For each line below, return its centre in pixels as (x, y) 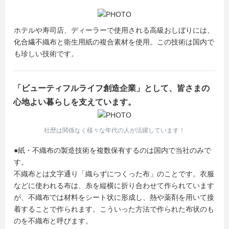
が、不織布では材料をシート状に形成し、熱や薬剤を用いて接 (114, 197)
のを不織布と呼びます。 (53, 221)
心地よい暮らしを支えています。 (75, 102)
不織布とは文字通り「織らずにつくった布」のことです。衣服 (114, 174)
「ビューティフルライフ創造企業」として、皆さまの (111, 88)
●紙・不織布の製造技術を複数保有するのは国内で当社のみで (112, 150)
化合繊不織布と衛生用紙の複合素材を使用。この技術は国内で (114, 42)
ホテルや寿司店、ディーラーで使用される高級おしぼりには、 (114, 30)
